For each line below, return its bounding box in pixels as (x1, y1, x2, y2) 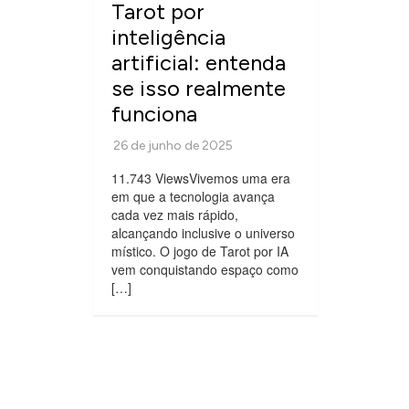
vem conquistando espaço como (111, 259, 299, 278)
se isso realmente (111, 74, 286, 101)
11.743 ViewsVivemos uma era (111, 168, 290, 187)
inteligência (111, 23, 225, 50)
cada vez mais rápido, (111, 204, 238, 224)
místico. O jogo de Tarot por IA (111, 241, 288, 260)
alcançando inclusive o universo (111, 223, 295, 242)
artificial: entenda (111, 48, 286, 76)
